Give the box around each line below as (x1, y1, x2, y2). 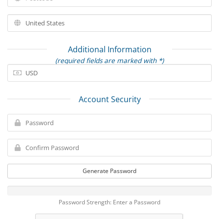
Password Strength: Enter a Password (59, 198, 160, 206)
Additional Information (67, 44, 152, 55)
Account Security (78, 94, 141, 105)
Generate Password (83, 167, 136, 175)
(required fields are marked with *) (55, 56, 164, 65)
